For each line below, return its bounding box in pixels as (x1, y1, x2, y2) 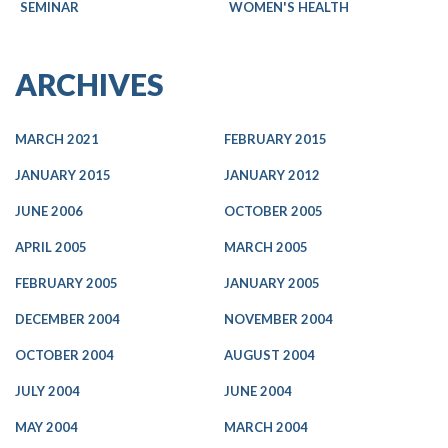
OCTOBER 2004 (15, 347, 114, 363)
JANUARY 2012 (224, 167, 320, 183)
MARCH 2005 (224, 239, 308, 255)
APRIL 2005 (15, 239, 87, 255)
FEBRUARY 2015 (224, 131, 327, 147)
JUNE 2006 (15, 203, 83, 219)
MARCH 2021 (15, 131, 99, 147)
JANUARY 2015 (15, 167, 111, 183)
